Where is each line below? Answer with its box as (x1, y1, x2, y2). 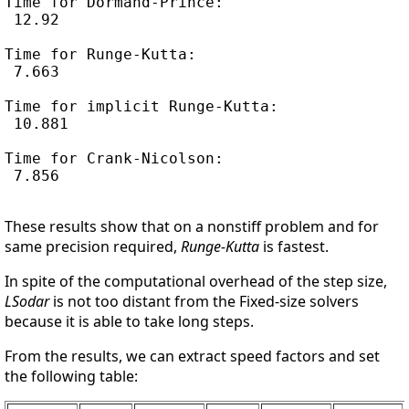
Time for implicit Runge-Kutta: (5, 97, 278, 115)
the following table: (5, 365, 138, 386)
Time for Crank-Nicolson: (5, 149, 224, 167)
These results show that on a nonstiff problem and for (5, 215, 379, 236)
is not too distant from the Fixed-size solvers (49, 290, 359, 311)
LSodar (5, 290, 49, 311)
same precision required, (5, 236, 181, 257)
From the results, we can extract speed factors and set (5, 345, 380, 366)
